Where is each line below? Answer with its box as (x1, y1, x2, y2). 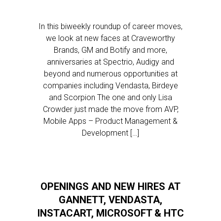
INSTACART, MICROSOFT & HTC (37, 207, 184, 219)
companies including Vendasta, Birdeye (43, 81, 178, 90)
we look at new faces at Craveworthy (46, 34, 175, 43)
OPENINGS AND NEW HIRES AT (40, 181, 181, 192)
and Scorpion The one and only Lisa (49, 93, 172, 102)
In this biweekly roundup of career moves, (38, 22, 183, 31)
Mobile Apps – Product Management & (43, 116, 178, 126)
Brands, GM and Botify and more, (54, 45, 167, 55)
